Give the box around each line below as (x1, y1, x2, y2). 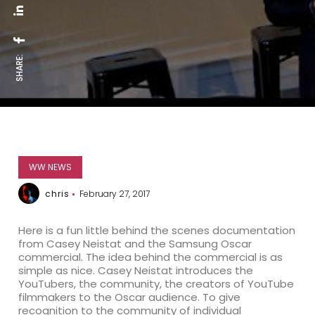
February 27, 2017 (79, 188, 150, 200)
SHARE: (13, 54, 25, 82)
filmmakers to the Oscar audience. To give (18, 290, 241, 304)
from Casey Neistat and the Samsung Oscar (18, 236, 252, 251)
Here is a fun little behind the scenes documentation (18, 223, 296, 238)
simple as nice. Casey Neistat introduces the (18, 263, 254, 278)
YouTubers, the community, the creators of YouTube (18, 276, 295, 291)
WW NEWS (29, 161, 72, 173)
